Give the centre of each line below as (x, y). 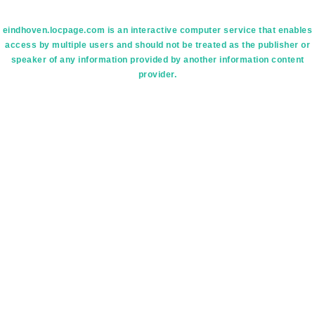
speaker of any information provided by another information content (157, 60)
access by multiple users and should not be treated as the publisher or (157, 45)
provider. (157, 75)
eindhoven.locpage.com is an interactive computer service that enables (157, 30)
